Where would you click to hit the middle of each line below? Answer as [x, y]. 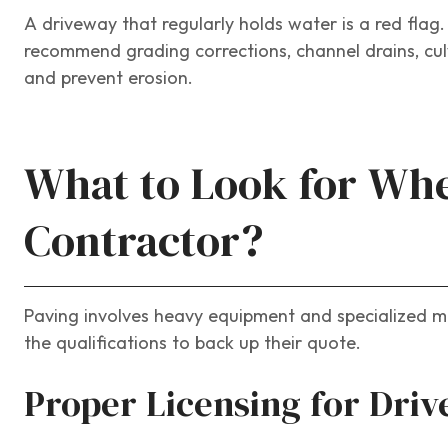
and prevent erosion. [108, 78]
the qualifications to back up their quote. [192, 343]
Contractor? [143, 241]
